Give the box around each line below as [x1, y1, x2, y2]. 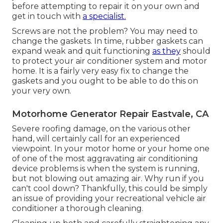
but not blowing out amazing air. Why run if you [12, 174, 204, 184]
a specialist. [83, 11, 126, 21]
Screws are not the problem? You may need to [12, 26, 198, 36]
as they [152, 46, 181, 56]
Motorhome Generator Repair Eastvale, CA [12, 109, 209, 120]
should [181, 46, 211, 56]
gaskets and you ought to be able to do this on [12, 76, 198, 86]
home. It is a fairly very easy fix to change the [12, 66, 189, 76]
